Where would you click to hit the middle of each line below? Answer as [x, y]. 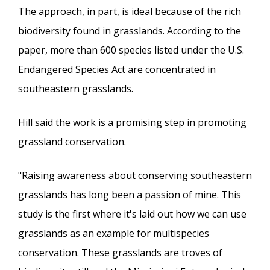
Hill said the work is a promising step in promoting [132, 122]
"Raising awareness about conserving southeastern [135, 175]
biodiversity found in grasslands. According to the [130, 30]
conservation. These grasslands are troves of [120, 252]
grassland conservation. [72, 141]
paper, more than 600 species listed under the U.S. [131, 50]
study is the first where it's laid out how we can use [132, 214]
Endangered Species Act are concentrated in [117, 69]
